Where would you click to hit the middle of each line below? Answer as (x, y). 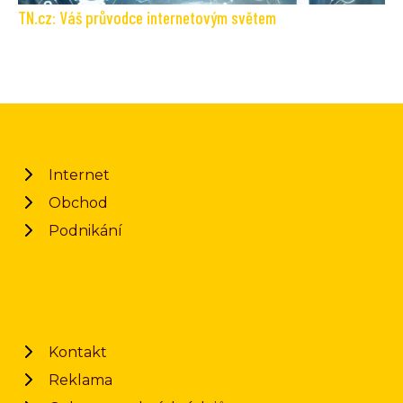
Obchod (78, 202)
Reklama (81, 380)
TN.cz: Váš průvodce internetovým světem (147, 17)
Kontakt (78, 352)
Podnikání (85, 230)
